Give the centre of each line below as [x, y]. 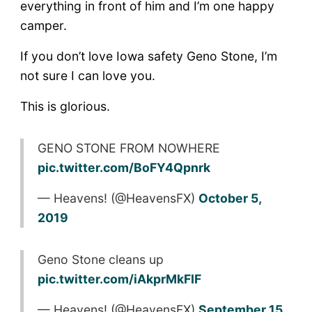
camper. [43, 25]
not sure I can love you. [87, 75]
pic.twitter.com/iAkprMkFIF [119, 279]
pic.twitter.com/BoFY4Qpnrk [124, 167]
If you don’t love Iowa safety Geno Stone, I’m [148, 56]
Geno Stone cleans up [100, 259]
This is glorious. [65, 106]
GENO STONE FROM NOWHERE [128, 148]
